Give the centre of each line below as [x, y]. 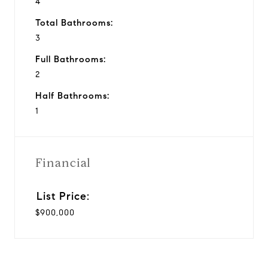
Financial [63, 163]
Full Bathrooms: [71, 59]
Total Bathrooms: [74, 22]
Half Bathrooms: [72, 95]
